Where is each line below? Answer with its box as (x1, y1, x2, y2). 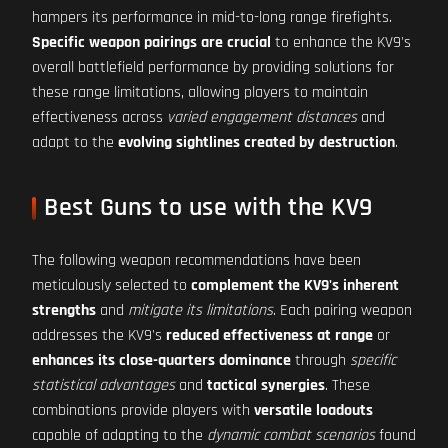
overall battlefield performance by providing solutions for (32, 57, 394, 78)
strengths (32, 300, 96, 321)
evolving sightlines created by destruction (118, 132, 395, 153)
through (291, 350, 350, 371)
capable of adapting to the (32, 425, 207, 446)
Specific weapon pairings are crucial (32, 32, 271, 53)
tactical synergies (207, 375, 325, 396)
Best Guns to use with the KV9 (44, 190, 373, 224)
